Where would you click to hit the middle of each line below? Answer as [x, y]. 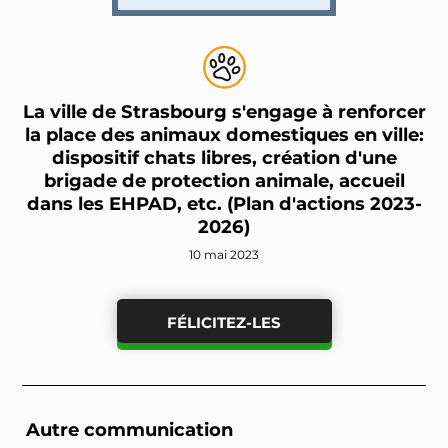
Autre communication [130, 430]
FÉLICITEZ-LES [224, 323]
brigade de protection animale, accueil [224, 181]
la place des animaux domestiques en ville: [224, 135]
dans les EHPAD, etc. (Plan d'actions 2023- [224, 204]
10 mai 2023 [224, 255]
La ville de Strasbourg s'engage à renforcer [224, 112]
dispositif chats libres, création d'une [224, 158]
